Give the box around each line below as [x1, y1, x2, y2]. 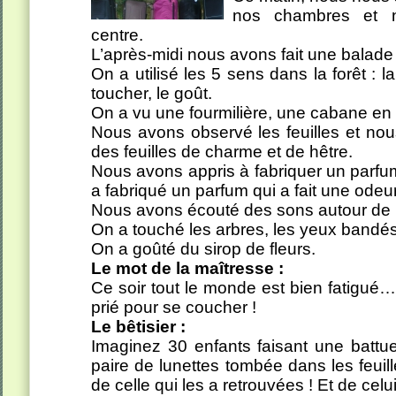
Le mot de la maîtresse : [91, 259, 284, 278]
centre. [91, 26, 143, 44]
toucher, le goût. [91, 84, 212, 103]
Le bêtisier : [91, 317, 186, 336]
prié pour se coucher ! [91, 298, 256, 316]
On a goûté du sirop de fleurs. [91, 240, 316, 258]
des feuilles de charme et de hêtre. [91, 142, 353, 161]
